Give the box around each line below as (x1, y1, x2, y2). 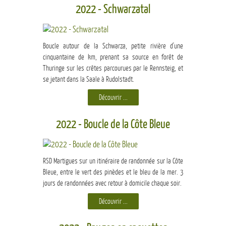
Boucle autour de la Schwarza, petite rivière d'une (43, 42, 183, 50)
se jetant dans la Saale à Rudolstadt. (43, 75, 134, 84)
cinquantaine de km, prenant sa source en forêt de (43, 53, 183, 62)
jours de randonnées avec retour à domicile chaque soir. (43, 179, 182, 188)
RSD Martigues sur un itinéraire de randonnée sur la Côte (43, 157, 183, 165)
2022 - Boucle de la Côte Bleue (56, 118, 170, 132)
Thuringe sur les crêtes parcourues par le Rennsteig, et (43, 64, 183, 73)
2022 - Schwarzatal (76, 3, 150, 17)
